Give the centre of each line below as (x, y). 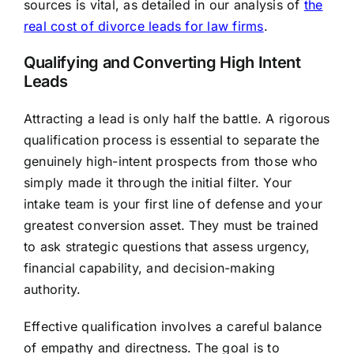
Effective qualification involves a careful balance (172, 327)
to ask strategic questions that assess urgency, (167, 247)
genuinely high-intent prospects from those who (171, 162)
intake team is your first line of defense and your (173, 204)
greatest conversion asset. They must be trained (171, 226)
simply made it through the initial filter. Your (158, 183)
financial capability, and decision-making (149, 268)
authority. (52, 290)
